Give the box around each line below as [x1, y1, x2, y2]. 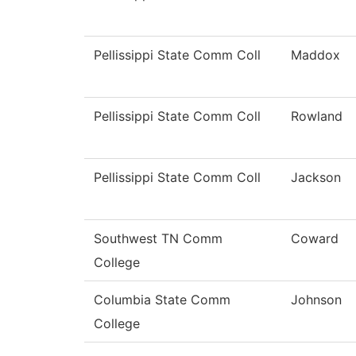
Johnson [291, 292, 342, 308]
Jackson [291, 169, 341, 186]
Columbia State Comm [94, 292, 230, 308]
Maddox [291, 47, 340, 64]
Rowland [291, 108, 342, 125]
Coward [291, 230, 339, 247]
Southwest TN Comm [94, 230, 222, 247]
